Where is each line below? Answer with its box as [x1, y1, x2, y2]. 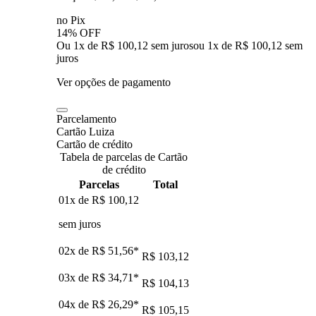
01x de [59, 193, 92, 206]
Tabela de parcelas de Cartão [60, 150, 188, 163]
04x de [59, 298, 92, 310]
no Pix [56, 13, 85, 26]
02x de [59, 244, 92, 257]
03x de [59, 271, 92, 284]
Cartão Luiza [56, 125, 114, 138]
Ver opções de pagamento [56, 75, 171, 88]
